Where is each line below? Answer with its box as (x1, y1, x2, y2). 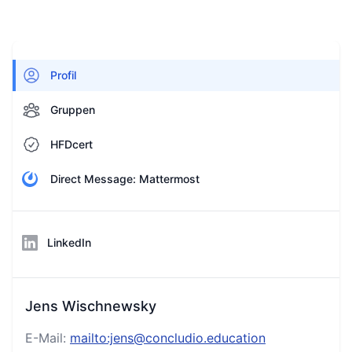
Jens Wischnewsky (25, 298, 156, 314)
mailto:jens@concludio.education (70, 330, 266, 346)
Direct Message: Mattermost (50, 172, 200, 185)
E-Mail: (25, 330, 70, 346)
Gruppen (50, 103, 95, 116)
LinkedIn (47, 236, 91, 249)
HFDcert (50, 137, 93, 151)
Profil (50, 68, 76, 82)
